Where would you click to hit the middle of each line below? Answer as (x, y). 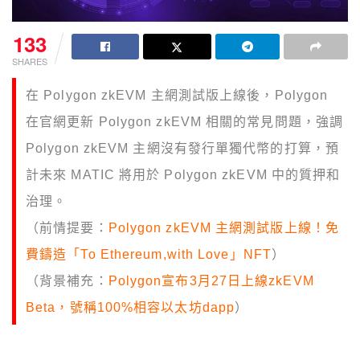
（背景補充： (67, 281)
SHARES (30, 61)
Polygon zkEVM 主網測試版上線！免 (223, 228)
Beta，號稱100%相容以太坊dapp (130, 308)
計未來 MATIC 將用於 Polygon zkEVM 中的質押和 (183, 175)
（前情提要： (67, 228)
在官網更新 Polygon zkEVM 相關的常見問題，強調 (184, 122)
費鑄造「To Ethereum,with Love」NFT (149, 255)
